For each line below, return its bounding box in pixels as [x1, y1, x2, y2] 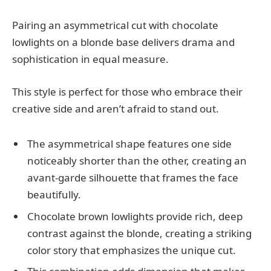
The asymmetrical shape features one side [27, 137, 232, 151]
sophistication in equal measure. [12, 51, 169, 66]
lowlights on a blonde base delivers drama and [12, 34, 235, 49]
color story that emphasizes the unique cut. [27, 243, 236, 257]
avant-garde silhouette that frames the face [27, 171, 238, 185]
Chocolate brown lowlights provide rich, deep [27, 209, 243, 223]
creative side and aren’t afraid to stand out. [12, 101, 219, 116]
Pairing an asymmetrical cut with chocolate [12, 18, 218, 32]
